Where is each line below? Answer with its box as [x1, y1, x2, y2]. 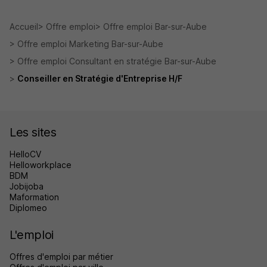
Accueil [10, 21, 38, 32]
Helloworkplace [10, 160, 72, 170]
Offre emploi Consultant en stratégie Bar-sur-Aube [17, 56, 216, 66]
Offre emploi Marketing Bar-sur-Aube [17, 39, 163, 49]
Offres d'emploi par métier [10, 252, 113, 262]
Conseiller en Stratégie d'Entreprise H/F [17, 73, 182, 83]
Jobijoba [10, 181, 44, 191]
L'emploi [10, 228, 54, 242]
